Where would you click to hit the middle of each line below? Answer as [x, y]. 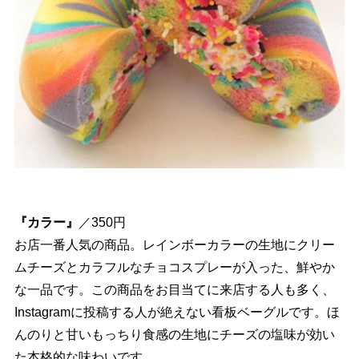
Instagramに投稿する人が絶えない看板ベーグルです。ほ [177, 312]
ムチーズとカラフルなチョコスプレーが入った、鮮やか [174, 267]
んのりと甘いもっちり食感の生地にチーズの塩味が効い [174, 334]
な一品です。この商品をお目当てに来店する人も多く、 [174, 289]
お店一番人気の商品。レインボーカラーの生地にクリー [174, 244]
